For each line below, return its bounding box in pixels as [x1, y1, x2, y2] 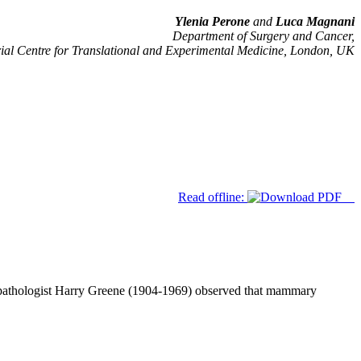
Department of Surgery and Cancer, [172, 29, 355, 44]
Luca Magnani [276, 15, 355, 29]
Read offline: [178, 189, 247, 204]
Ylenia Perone [175, 15, 250, 29]
